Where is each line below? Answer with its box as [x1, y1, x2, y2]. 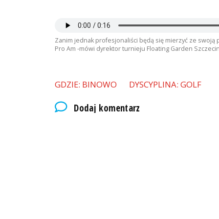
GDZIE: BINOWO [55, 79, 117, 90]
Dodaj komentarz [74, 101, 140, 114]
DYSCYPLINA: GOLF [129, 79, 202, 90]
